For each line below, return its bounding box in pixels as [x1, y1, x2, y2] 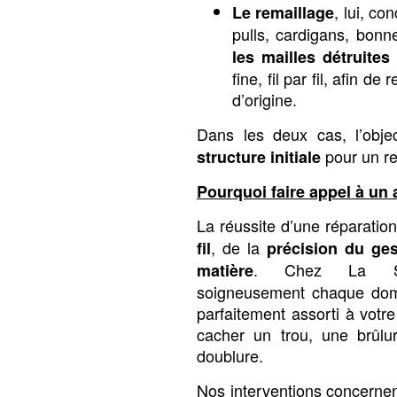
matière [197, 259, 253, 283]
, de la [211, 236, 267, 260]
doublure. [197, 344, 263, 368]
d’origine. [232, 88, 297, 112]
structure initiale [197, 144, 321, 168]
